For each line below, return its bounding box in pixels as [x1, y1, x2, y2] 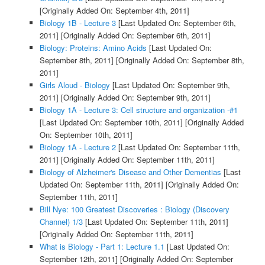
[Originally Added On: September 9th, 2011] [58, 92, 211, 104]
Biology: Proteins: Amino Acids [39, 42, 147, 54]
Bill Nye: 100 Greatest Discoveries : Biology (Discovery [39, 203, 230, 215]
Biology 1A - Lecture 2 [39, 141, 116, 153]
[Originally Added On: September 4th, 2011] [39, 5, 189, 17]
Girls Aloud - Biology [39, 79, 110, 91]
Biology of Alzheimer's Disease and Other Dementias [39, 166, 221, 178]
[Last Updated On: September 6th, [115, 17, 236, 29]
